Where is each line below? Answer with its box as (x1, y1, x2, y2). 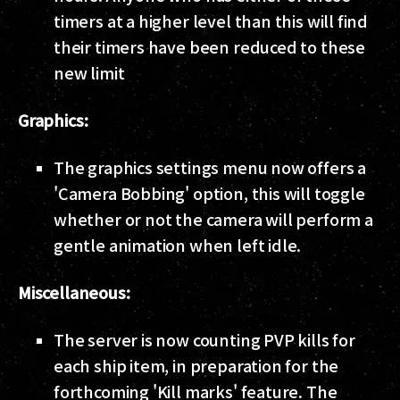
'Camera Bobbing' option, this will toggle (54, 181, 365, 205)
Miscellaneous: (18, 280, 130, 304)
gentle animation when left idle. (54, 233, 312, 257)
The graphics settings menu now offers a (54, 155, 366, 179)
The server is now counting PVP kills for (54, 328, 355, 352)
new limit (54, 61, 125, 85)
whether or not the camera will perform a (54, 207, 373, 231)
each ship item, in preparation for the (54, 354, 339, 378)
